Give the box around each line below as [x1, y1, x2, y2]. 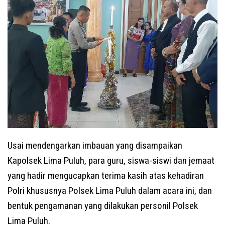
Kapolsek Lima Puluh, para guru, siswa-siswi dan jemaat [8, 154, 214, 166]
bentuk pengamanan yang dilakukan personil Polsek [8, 199, 198, 211]
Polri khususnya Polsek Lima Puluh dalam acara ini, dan [8, 184, 212, 196]
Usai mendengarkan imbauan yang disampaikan [8, 139, 182, 151]
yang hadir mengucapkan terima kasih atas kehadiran [8, 169, 204, 181]
